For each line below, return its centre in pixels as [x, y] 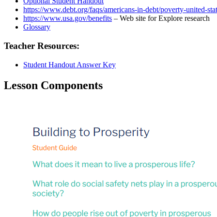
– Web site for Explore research [162, 18]
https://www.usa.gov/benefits [68, 18]
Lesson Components [53, 85]
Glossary [37, 27]
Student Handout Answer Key [70, 64]
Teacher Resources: [42, 46]
